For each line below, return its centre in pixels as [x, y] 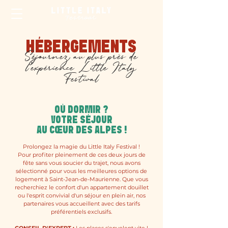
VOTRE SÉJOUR [81, 120]
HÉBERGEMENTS [81, 48]
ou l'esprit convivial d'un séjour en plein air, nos [81, 195]
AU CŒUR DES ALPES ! [81, 130]
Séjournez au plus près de [81, 58]
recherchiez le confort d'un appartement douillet [81, 187]
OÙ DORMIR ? [81, 110]
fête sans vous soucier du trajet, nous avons [81, 163]
